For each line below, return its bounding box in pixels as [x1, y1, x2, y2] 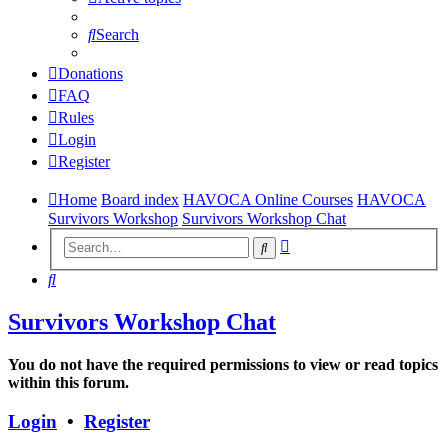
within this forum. [8, 374, 129, 392]
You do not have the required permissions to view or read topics [8, 356, 438, 374]
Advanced [289, 234, 354, 252]
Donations [58, 64, 123, 82]
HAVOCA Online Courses [183, 190, 353, 208]
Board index [101, 190, 179, 208]
